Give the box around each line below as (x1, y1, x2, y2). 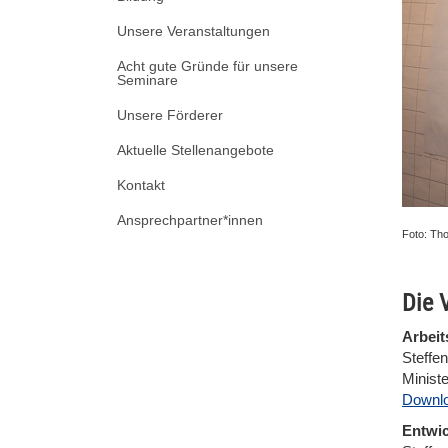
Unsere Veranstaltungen (117, 22, 270, 39)
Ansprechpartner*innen (117, 211, 263, 228)
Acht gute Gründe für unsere (117, 57, 298, 74)
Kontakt (117, 176, 165, 193)
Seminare (117, 71, 178, 88)
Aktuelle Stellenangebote (117, 141, 274, 158)
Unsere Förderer (117, 106, 223, 123)
